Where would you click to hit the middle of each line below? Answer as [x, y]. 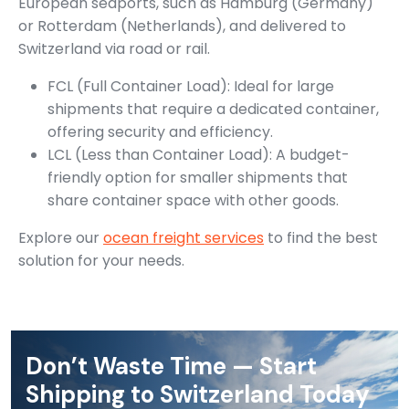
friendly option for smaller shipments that [198, 177]
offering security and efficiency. [160, 131]
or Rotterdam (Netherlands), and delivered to [182, 26]
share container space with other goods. [193, 200]
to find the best [321, 237]
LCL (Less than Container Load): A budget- [199, 154]
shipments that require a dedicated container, [213, 109]
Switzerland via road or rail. [114, 48]
